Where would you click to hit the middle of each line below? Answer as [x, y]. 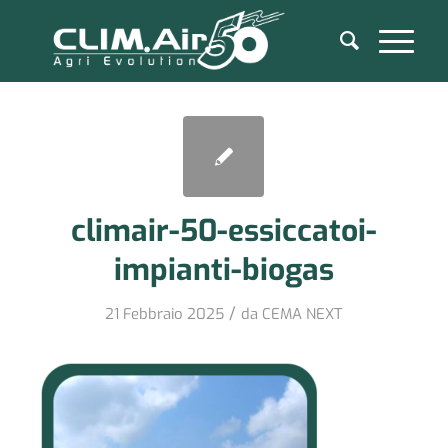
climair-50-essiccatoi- [223, 231]
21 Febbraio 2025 [165, 314]
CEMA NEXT [302, 314]
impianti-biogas [223, 270]
